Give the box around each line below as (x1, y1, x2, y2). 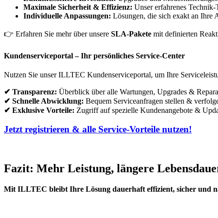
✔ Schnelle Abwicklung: (4, 97, 84, 106)
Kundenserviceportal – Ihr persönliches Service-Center (4, 51, 185, 60)
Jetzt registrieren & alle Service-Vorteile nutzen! (4, 124, 192, 134)
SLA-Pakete (111, 29, 151, 38)
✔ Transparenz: (4, 88, 57, 96)
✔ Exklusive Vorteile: (4, 106, 76, 115)
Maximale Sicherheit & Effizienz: (23, 2, 134, 11)
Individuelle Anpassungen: (23, 11, 111, 20)
